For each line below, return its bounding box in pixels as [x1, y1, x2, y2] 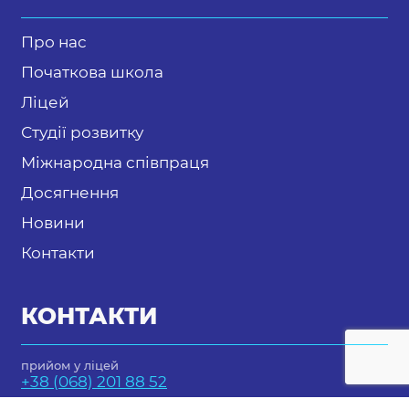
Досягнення [21, 184, 119, 203]
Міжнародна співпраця [21, 153, 209, 173]
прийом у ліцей [21, 358, 119, 373]
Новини [21, 214, 85, 233]
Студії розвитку [21, 123, 143, 142]
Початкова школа [21, 63, 163, 82]
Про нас [21, 33, 87, 52]
